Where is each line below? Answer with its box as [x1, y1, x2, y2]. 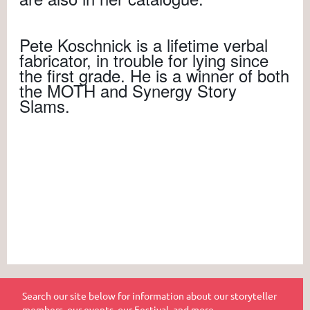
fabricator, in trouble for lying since [19, 47, 268, 72]
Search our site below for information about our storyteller [22, 289, 277, 302]
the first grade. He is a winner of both [19, 62, 289, 87]
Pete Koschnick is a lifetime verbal [19, 32, 268, 57]
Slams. [19, 93, 70, 118]
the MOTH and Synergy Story [19, 77, 237, 102]
